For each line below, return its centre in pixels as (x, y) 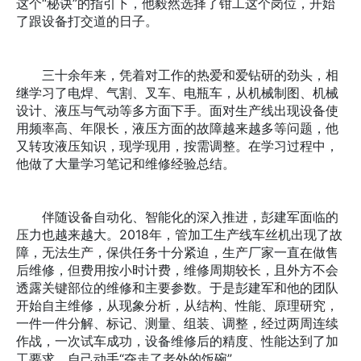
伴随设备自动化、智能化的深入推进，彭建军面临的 (177, 217)
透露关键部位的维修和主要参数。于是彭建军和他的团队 (177, 288)
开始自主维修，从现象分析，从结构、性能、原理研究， (177, 306)
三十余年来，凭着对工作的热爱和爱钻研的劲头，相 (177, 75)
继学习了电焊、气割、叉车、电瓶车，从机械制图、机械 (177, 92)
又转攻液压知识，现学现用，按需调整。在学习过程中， (177, 145)
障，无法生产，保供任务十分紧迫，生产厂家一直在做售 (177, 253)
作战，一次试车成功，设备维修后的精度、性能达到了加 (177, 341)
